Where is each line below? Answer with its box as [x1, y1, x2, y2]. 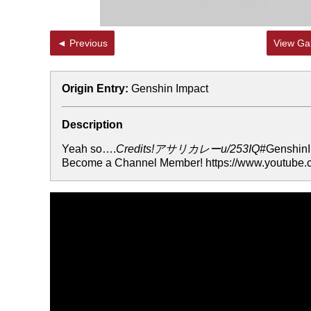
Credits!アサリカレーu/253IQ [116, 143, 260, 155]
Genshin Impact [131, 83, 208, 94]
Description [62, 119, 123, 131]
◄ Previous [69, 37, 108, 49]
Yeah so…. [62, 143, 116, 155]
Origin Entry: [62, 83, 128, 94]
